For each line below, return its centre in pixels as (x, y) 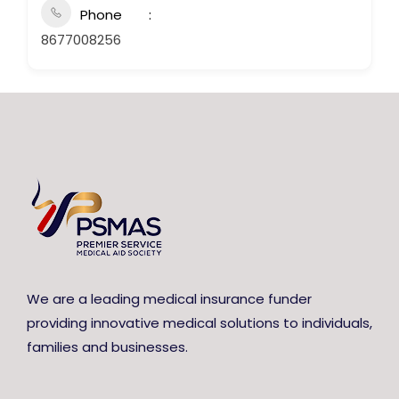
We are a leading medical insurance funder (169, 299)
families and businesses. (107, 347)
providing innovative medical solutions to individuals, (199, 323)
